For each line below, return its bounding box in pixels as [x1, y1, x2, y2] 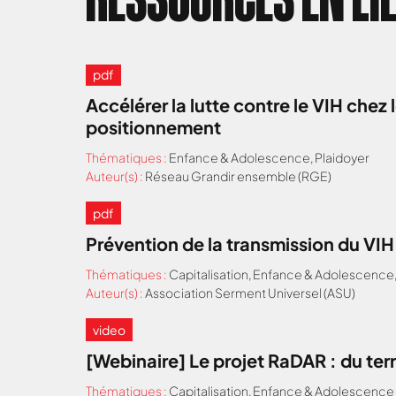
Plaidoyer [315, 148, 369, 165]
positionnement [86, 115, 221, 138]
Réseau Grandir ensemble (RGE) [145, 167, 331, 184]
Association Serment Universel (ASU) [145, 284, 355, 301]
